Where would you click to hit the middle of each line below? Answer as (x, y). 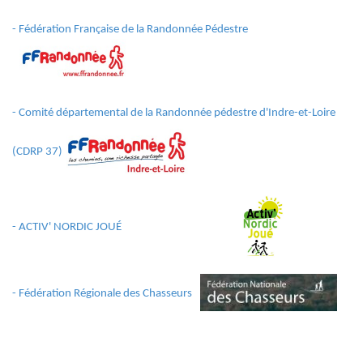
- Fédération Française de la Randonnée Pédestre (130, 30)
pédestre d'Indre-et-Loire (275, 113)
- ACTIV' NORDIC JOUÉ (67, 228)
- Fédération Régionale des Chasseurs (102, 293)
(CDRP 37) (37, 152)
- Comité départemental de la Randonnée (113, 113)
